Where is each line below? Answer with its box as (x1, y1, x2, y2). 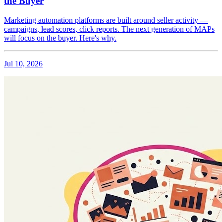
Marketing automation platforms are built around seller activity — (4, 15, 208, 24)
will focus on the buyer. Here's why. (4, 33, 116, 42)
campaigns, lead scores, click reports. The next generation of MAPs (4, 24, 215, 33)
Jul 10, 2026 (4, 59, 43, 68)
